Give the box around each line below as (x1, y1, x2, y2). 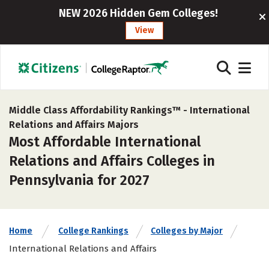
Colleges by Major (151, 226, 223, 236)
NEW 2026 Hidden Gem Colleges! (59, 7, 219, 20)
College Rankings (58, 226, 128, 236)
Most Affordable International (9, 133, 201, 150)
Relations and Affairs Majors (9, 119, 139, 130)
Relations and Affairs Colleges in (9, 153, 215, 169)
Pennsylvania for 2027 (9, 172, 150, 189)
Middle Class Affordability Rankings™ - (9, 104, 190, 116)
